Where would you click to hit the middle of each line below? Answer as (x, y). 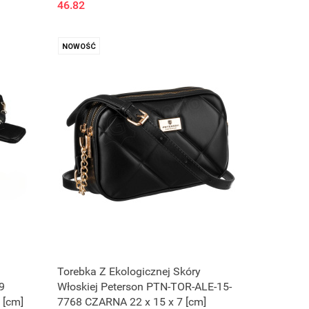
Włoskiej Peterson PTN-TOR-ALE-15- (145, 287)
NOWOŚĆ (79, 47)
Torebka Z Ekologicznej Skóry (129, 272)
